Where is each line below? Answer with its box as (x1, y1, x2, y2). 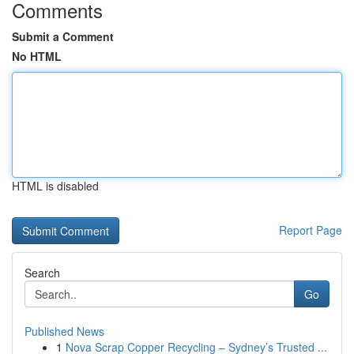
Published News (24, 323, 104, 339)
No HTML (12, 48, 62, 64)
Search (24, 265, 60, 281)
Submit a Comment (12, 28, 114, 44)
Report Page (279, 222, 342, 238)
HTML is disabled (12, 178, 99, 194)
